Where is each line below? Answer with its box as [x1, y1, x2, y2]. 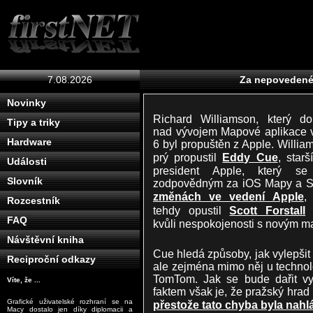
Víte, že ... [7, 276, 41, 284]
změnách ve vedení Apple [152, 189, 304, 203]
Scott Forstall [229, 203, 306, 217]
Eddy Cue [222, 150, 278, 163]
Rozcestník [7, 195, 60, 206]
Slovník [7, 175, 43, 187]
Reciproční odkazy [7, 254, 96, 265]
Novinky [7, 97, 46, 108]
